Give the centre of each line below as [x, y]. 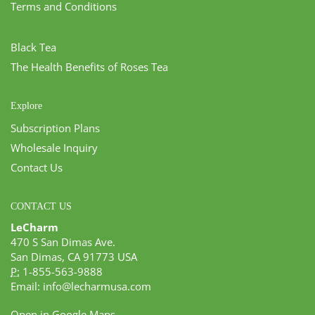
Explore [26, 105]
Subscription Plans [55, 128]
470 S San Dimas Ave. [63, 242]
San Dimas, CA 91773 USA [74, 256]
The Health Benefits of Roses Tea [89, 66]
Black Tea [33, 47]
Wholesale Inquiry [54, 147]
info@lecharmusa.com [97, 286]
